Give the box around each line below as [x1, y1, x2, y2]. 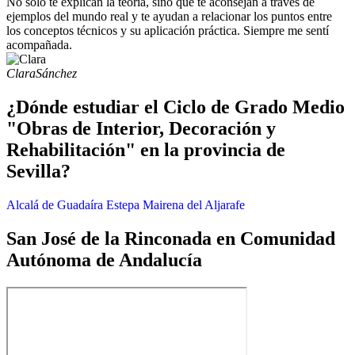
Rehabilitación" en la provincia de [6, 139, 285, 161]
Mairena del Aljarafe [143, 198, 245, 212]
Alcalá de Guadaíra [6, 198, 103, 212]
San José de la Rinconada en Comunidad [6, 228, 335, 250]
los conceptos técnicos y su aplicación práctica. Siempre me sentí [6, 24, 329, 38]
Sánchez [36, 67, 77, 81]
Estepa [106, 198, 139, 212]
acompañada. [6, 38, 72, 52]
